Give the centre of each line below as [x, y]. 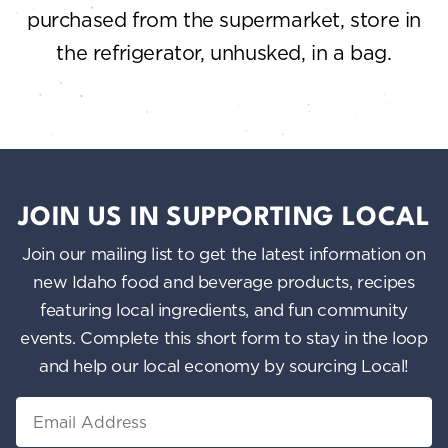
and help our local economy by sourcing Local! [223, 366]
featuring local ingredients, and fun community [224, 310]
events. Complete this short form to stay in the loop [224, 338]
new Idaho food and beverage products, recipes [224, 282]
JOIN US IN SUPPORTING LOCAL [224, 218]
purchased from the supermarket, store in [223, 20]
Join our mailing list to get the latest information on [224, 254]
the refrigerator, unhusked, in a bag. [224, 53]
